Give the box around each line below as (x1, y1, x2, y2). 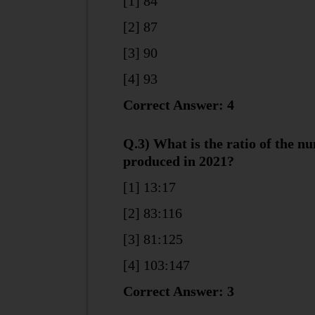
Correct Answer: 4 (122, 97, 234, 112)
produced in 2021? (122, 153, 234, 169)
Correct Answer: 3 (122, 283, 234, 299)
